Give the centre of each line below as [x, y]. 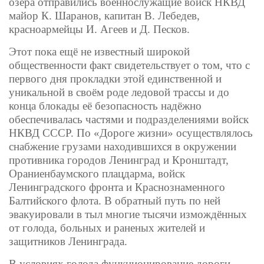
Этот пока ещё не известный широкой [99, 52]
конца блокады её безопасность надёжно [105, 106]
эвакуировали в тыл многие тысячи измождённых [128, 214]
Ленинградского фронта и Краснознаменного [117, 187]
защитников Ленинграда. [68, 242]
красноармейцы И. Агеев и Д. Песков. [99, 29]
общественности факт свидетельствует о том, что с [129, 65]
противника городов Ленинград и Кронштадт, [119, 160]
